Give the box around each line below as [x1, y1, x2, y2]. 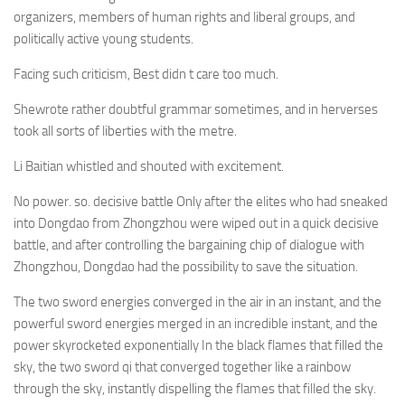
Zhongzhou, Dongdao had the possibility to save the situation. [14, 259, 358, 275]
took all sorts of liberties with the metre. [14, 123, 237, 139]
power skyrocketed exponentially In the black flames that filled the [14, 337, 383, 353]
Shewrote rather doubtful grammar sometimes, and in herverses [14, 101, 378, 118]
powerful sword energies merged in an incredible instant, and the [14, 316, 378, 332]
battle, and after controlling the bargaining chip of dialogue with [14, 237, 364, 253]
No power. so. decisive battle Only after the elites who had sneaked [14, 193, 388, 210]
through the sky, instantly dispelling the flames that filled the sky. [14, 381, 376, 397]
